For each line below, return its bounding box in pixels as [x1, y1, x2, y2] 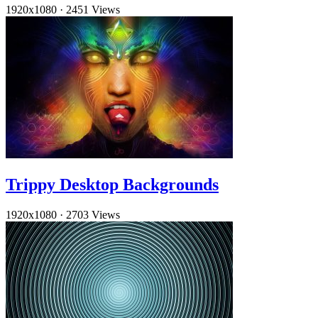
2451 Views [66, 4, 120, 16]
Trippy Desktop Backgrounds [6, 175, 219, 194]
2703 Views [66, 209, 120, 221]
